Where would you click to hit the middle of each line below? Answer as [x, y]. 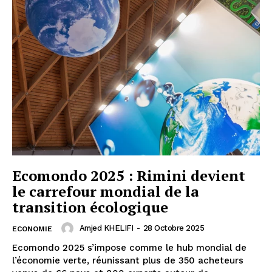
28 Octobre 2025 [173, 228]
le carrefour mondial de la [106, 191]
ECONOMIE [32, 229]
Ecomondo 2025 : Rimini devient [129, 175]
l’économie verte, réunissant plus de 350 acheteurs [128, 260]
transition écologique [90, 207]
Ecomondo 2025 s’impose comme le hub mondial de [129, 247]
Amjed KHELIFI [106, 228]
